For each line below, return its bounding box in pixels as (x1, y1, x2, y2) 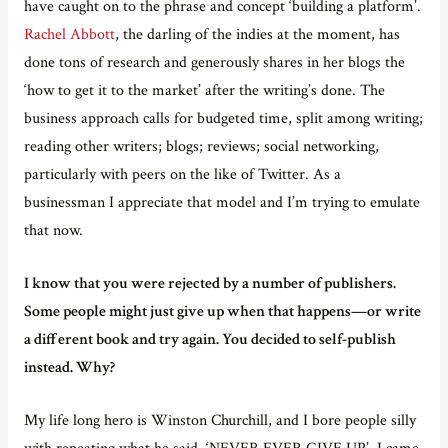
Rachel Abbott (23, 24, 115, 45)
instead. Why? (23, 356, 115, 377)
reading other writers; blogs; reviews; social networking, (23, 136, 379, 157)
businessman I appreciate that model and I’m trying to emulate (23, 192, 420, 213)
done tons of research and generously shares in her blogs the (23, 52, 405, 73)
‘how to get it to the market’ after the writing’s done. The (23, 80, 385, 101)
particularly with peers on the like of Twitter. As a (23, 164, 341, 185)
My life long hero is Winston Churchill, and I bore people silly (23, 409, 416, 430)
